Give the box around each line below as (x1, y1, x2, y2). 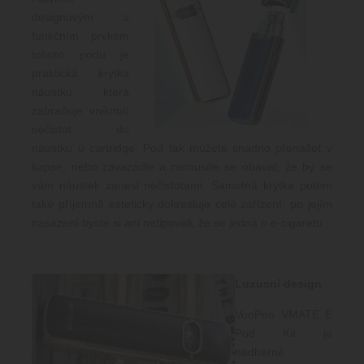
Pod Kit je (235, 327, 332, 340)
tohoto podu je (32, 47, 129, 61)
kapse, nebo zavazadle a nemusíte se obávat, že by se (32, 159, 332, 173)
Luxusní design (235, 277, 323, 291)
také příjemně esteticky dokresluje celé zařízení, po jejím (32, 197, 332, 210)
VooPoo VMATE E (235, 308, 332, 322)
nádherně (235, 345, 285, 359)
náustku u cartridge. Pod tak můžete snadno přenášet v (32, 141, 332, 154)
